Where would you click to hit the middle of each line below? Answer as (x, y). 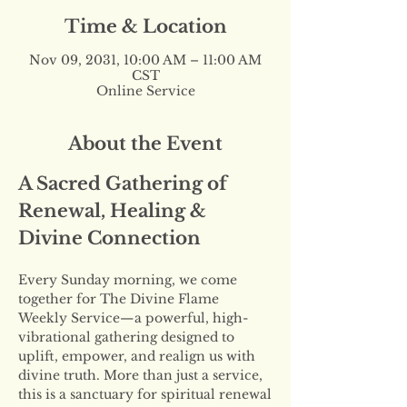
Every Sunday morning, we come (129, 279)
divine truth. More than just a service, (142, 375)
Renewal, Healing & (114, 210)
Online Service (145, 90)
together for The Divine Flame (120, 298)
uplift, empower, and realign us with (139, 356)
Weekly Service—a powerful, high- (133, 318)
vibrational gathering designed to (128, 337)
